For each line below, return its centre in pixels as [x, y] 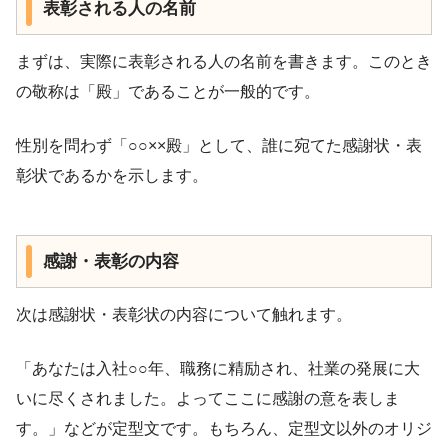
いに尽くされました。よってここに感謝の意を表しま [208, 398]
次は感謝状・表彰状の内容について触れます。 [184, 314]
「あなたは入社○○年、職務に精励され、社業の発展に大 [218, 368]
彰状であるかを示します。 [112, 176]
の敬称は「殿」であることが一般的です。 [168, 92]
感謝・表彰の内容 [110, 261]
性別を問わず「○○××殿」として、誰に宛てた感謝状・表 [219, 146]
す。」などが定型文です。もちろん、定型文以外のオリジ [224, 428]
